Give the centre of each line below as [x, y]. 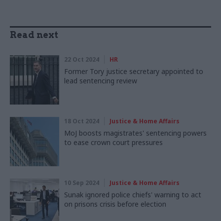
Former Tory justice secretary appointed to [134, 71]
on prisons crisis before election [115, 204]
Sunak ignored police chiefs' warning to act [133, 194]
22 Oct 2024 [82, 59]
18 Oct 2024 [82, 121]
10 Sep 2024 [82, 183]
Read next [34, 35]
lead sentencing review [101, 80]
